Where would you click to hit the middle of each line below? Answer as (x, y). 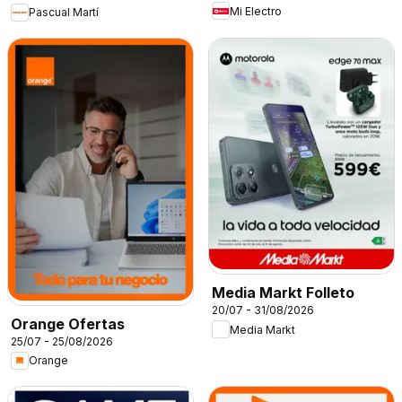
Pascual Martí (64, 13)
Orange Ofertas (68, 323)
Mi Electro (256, 11)
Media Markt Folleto (283, 293)
